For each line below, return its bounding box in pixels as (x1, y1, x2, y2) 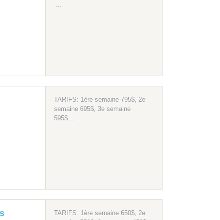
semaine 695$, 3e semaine (54, 105, 131, 113)
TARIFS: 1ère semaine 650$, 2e (54, 209, 145, 217)
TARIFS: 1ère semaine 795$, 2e (54, 96, 145, 104)
